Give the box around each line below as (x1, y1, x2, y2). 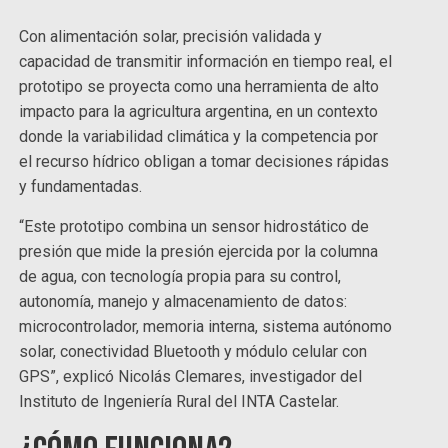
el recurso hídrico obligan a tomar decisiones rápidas (19, 152, 390, 172)
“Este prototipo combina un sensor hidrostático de (19, 217, 370, 237)
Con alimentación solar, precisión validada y (19, 27, 323, 47)
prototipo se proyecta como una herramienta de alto (19, 77, 380, 97)
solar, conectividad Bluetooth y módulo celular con (19, 342, 368, 362)
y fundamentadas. (19, 177, 143, 197)
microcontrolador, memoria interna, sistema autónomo (19, 317, 393, 337)
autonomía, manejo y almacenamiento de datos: (19, 292, 348, 312)
